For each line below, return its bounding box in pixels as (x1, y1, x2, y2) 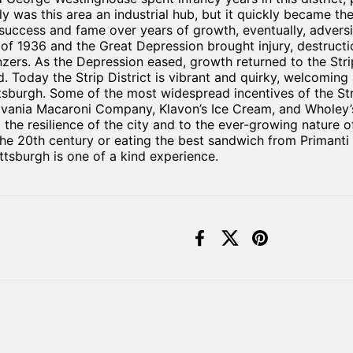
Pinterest (259, 237, 313, 254)
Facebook (199, 237, 259, 254)
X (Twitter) (229, 237, 293, 254)
